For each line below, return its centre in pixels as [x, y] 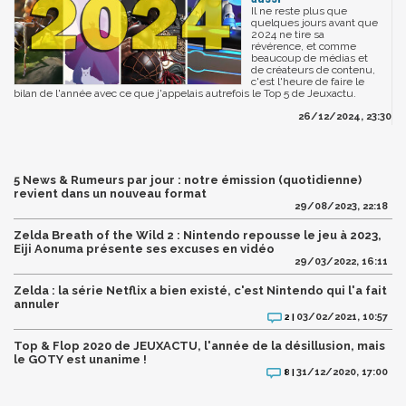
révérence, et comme [304, 47]
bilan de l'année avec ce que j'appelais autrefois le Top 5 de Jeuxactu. [185, 94]
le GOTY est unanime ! [80, 360]
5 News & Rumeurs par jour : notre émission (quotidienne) [188, 180]
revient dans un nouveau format [110, 194]
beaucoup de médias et [309, 58]
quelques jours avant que [314, 23]
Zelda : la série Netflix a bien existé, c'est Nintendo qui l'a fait [200, 291]
